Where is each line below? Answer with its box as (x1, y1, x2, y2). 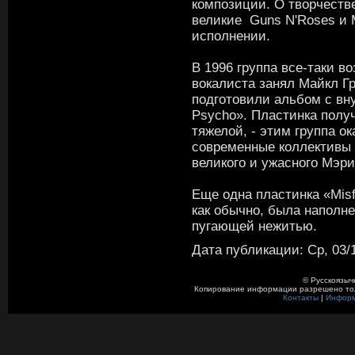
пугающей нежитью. (192, 218, 317, 234)
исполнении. (192, 28, 274, 44)
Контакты (282, 293, 319, 302)
